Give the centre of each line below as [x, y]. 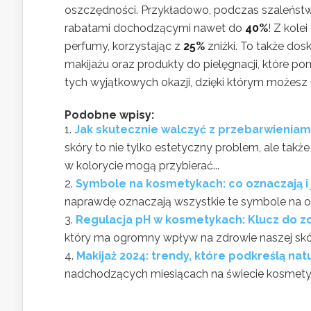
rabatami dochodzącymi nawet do [155, 28]
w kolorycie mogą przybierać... [142, 166]
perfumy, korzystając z [124, 46]
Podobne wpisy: [109, 115]
